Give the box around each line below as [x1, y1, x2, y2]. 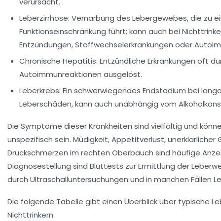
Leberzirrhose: [19, 13, 70, 24]
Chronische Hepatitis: [19, 56, 98, 67]
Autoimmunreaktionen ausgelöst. [19, 69, 142, 80]
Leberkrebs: [19, 85, 61, 96]
